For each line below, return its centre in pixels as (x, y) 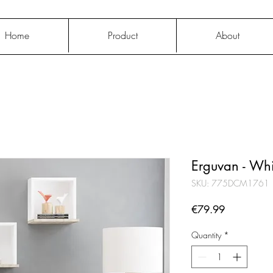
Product (122, 35)
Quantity (206, 235)
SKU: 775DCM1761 (230, 183)
